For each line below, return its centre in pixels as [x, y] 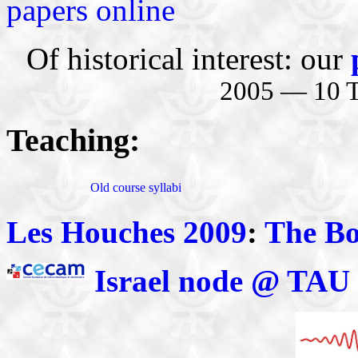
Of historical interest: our [188, 59]
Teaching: [73, 141]
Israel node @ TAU [222, 280]
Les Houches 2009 [127, 232]
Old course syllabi [135, 187]
